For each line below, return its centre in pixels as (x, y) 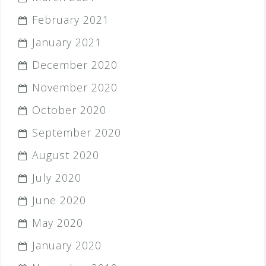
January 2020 (67, 245)
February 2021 (71, 20)
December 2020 (75, 65)
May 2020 (58, 223)
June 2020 (59, 200)
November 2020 (75, 87)
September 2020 (77, 132)
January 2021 (67, 42)
